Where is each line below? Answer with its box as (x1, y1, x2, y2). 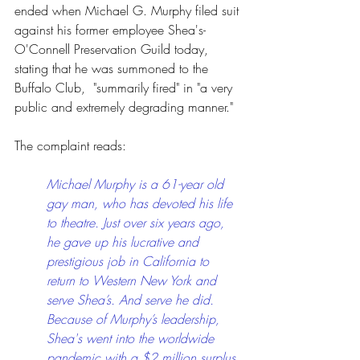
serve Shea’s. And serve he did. (47, 290, 218, 309)
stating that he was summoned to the (14, 59, 212, 77)
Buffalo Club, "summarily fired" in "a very (14, 78, 236, 96)
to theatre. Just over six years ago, (47, 213, 228, 231)
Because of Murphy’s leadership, (47, 309, 223, 328)
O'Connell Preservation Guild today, (14, 39, 212, 58)
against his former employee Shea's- (14, 20, 206, 39)
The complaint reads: (14, 136, 126, 154)
